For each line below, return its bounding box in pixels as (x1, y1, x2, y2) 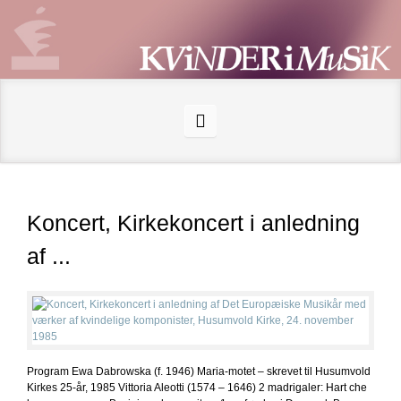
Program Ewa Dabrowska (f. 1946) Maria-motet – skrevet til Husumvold (27, 365, 371, 378)
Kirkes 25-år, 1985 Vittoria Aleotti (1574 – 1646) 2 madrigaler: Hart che (27, 381, 367, 394)
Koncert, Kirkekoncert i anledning (27, 210, 360, 235)
